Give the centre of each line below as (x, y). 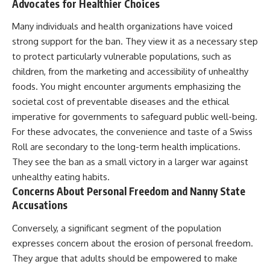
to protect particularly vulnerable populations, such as (122, 57)
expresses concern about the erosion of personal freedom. (133, 243)
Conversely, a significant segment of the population (117, 228)
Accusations (40, 205)
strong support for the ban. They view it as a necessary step (135, 42)
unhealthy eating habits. (61, 177)
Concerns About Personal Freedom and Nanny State (129, 191)
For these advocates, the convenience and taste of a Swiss (132, 132)
